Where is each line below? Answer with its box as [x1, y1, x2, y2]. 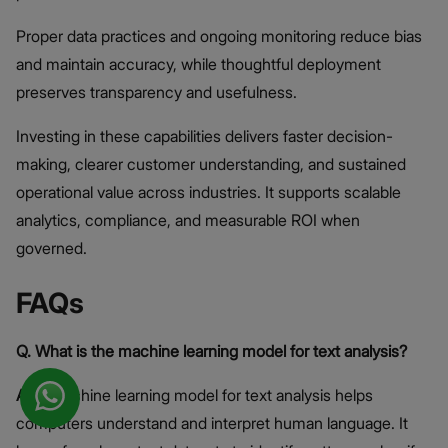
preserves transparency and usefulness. [16, 82, 297, 103]
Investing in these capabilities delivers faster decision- [16, 126, 393, 147]
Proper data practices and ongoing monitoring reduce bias [16, 26, 422, 47]
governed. [16, 238, 87, 259]
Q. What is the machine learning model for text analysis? [16, 340, 407, 361]
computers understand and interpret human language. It [16, 412, 408, 433]
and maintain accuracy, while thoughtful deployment [16, 54, 381, 75]
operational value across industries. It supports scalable [16, 182, 401, 203]
